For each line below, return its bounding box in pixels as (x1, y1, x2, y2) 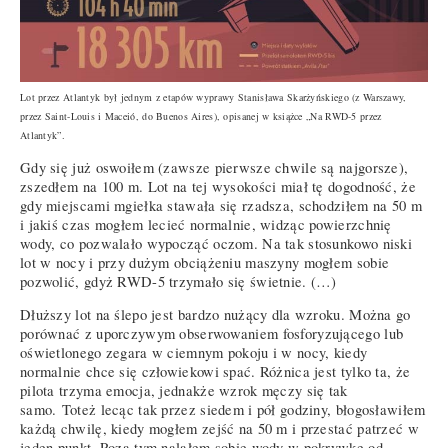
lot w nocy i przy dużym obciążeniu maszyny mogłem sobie (20, 252, 390, 272)
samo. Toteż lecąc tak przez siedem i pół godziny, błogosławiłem (20, 400, 426, 420)
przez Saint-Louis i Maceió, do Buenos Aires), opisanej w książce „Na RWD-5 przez (20, 108, 382, 123)
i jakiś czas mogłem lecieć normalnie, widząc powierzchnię (20, 214, 392, 234)
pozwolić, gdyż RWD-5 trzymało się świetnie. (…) (20, 271, 337, 291)
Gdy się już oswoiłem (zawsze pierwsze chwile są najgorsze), (20, 157, 409, 177)
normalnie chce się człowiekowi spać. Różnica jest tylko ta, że (20, 362, 411, 382)
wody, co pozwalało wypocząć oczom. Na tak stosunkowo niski (20, 233, 413, 253)
